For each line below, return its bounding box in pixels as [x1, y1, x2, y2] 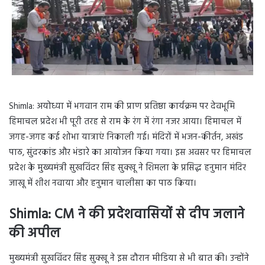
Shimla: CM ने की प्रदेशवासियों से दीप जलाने [9, 204, 244, 227]
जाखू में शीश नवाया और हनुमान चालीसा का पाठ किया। [9, 176, 196, 191]
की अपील [9, 223, 60, 245]
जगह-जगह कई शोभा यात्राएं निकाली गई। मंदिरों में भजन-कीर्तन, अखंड [9, 130, 243, 145]
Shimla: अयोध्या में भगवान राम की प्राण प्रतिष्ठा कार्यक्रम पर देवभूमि [9, 99, 235, 114]
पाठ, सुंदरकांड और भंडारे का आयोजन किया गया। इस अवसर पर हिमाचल [9, 146, 251, 160]
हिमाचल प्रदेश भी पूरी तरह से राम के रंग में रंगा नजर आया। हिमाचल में [9, 115, 241, 130]
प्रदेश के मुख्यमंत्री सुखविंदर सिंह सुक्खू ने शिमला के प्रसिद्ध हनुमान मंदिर [9, 161, 246, 176]
